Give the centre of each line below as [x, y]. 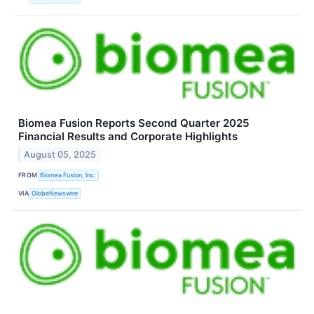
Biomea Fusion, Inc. [68, 175]
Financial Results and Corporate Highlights [128, 136]
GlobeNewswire [55, 193]
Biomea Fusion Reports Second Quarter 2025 [134, 123]
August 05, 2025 [60, 154]
